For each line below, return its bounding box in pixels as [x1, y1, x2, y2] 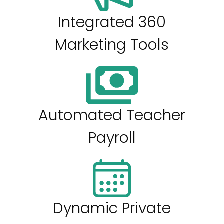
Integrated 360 [58, 11, 166, 33]
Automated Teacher [38, 104, 185, 126]
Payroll [88, 127, 136, 148]
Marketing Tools [55, 34, 169, 55]
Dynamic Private [53, 197, 171, 219]
